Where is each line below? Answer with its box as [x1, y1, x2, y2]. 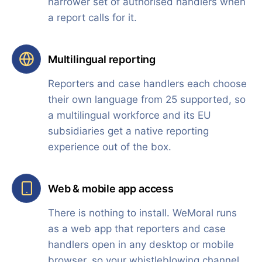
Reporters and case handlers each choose [48, 78, 247, 90]
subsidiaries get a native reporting [48, 125, 209, 137]
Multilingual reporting [48, 53, 156, 65]
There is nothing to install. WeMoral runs [48, 207, 237, 219]
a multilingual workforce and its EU [48, 109, 211, 122]
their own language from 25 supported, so [48, 94, 246, 106]
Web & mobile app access [48, 182, 174, 195]
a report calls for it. [48, 12, 137, 24]
